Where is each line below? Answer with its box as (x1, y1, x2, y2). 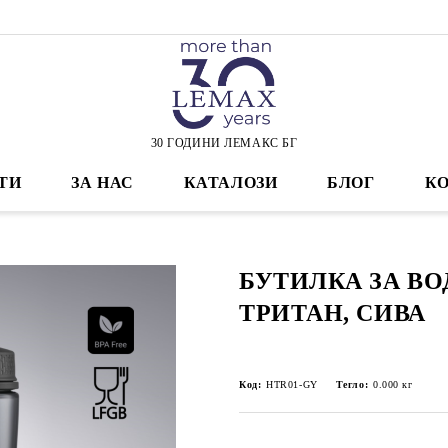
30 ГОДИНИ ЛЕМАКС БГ (150, 135, 298, 150)
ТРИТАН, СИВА (239, 300, 426, 326)
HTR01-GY (266, 379, 318, 390)
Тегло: (335, 379, 369, 390)
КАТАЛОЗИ (183, 174, 278, 191)
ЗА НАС (71, 174, 134, 191)
